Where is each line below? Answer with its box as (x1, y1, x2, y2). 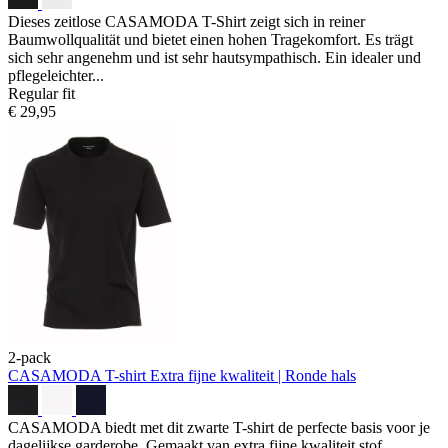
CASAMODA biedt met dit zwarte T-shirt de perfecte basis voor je (8, 418, 430, 436)
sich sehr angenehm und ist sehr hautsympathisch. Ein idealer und (8, 48, 421, 66)
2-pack (8, 348, 51, 366)
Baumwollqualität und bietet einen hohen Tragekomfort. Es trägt (8, 30, 413, 48)
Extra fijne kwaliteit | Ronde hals (150, 366, 356, 384)
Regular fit (8, 84, 75, 102)
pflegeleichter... (8, 66, 104, 84)
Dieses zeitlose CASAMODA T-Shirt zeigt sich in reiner (8, 12, 365, 30)
